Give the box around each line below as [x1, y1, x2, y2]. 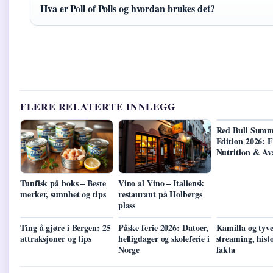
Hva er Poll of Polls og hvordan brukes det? [40, 1, 215, 16]
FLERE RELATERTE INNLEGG [20, 99, 175, 114]
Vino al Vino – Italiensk [118, 176, 205, 190]
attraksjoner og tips [20, 232, 92, 245]
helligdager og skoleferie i [118, 232, 210, 245]
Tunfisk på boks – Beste [20, 176, 106, 190]
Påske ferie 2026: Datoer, [118, 221, 209, 234]
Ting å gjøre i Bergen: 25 [20, 221, 111, 234]
